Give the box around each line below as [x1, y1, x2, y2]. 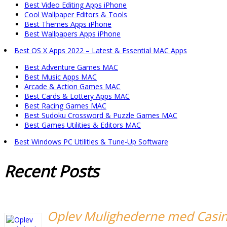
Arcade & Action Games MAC [24, 82, 121, 92]
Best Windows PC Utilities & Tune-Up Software [14, 137, 168, 147]
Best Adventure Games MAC [24, 62, 118, 72]
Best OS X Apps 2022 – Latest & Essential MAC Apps [14, 46, 187, 56]
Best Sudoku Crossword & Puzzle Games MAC [24, 110, 177, 121]
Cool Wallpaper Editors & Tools [24, 10, 127, 20]
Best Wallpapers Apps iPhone [24, 29, 121, 39]
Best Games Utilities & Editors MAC [24, 120, 141, 130]
